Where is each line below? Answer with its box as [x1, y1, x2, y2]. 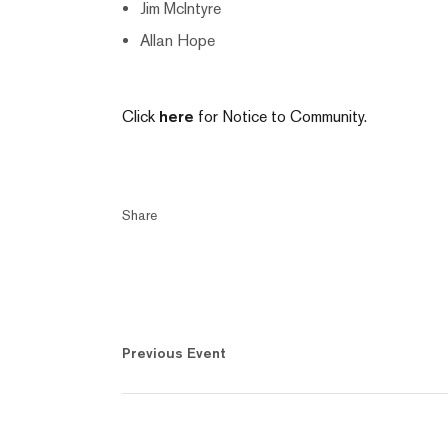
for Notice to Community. [194, 107, 367, 126]
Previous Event [122, 345, 226, 361]
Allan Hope [140, 31, 215, 50]
